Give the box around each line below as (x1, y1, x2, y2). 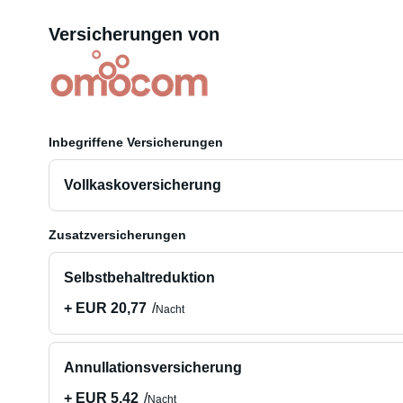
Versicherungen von (48, 24, 219, 44)
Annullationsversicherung (63, 360, 242, 375)
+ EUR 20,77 (63, 300, 147, 316)
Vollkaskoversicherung (63, 177, 221, 193)
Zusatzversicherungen (48, 228, 186, 242)
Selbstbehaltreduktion (63, 270, 215, 285)
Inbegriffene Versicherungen (48, 135, 223, 149)
